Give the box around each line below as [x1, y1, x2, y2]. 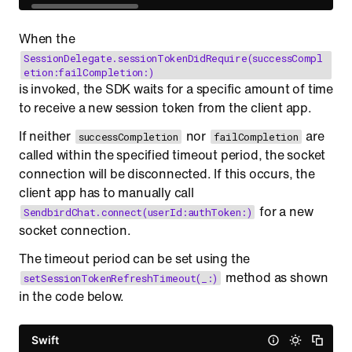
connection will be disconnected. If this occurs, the [19, 164, 315, 183]
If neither [19, 126, 74, 145]
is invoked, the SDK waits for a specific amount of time [19, 79, 333, 98]
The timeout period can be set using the [19, 249, 251, 268]
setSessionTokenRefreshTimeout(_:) [24, 271, 218, 285]
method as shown [222, 268, 328, 287]
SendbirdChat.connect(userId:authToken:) [24, 205, 252, 219]
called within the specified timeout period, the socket [19, 145, 326, 164]
